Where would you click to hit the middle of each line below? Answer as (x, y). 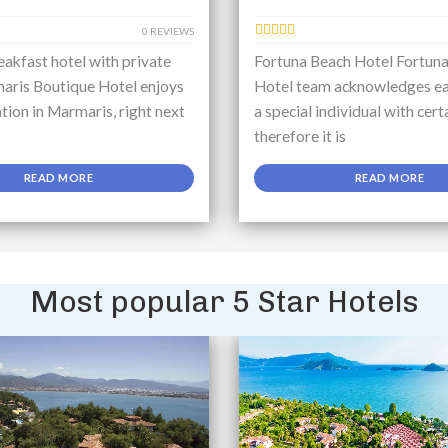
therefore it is (300, 136)
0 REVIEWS (168, 31)
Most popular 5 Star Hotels (224, 302)
